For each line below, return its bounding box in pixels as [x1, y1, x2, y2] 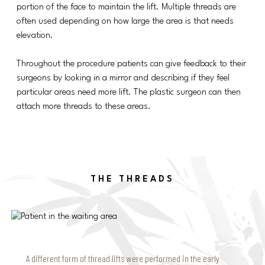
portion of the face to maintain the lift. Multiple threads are [17, 2, 236, 12]
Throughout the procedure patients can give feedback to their [17, 59, 246, 69]
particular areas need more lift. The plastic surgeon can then [17, 88, 241, 97]
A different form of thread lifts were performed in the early [25, 252, 219, 264]
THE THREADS [91, 174, 174, 184]
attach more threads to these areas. [17, 102, 151, 111]
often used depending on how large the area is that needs [17, 17, 234, 26]
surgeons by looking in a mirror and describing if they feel [17, 73, 230, 83]
